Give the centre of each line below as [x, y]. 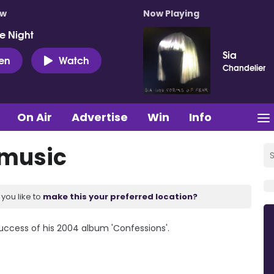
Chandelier [244, 67]
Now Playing [171, 13]
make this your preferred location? [120, 196]
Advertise [100, 117]
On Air [35, 117]
